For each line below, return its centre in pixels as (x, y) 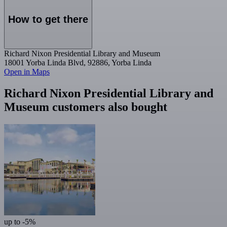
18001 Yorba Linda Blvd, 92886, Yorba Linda (78, 63)
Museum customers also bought (86, 107)
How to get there (48, 20)
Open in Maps (27, 72)
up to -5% (20, 221)
